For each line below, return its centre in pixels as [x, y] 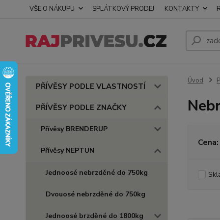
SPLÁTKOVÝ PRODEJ [123, 9]
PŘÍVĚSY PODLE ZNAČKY [81, 108]
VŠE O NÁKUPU [52, 9]
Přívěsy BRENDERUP [74, 129]
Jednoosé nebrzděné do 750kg [97, 173]
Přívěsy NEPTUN [68, 151]
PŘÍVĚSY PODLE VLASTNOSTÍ [91, 86]
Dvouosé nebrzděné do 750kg [96, 194]
